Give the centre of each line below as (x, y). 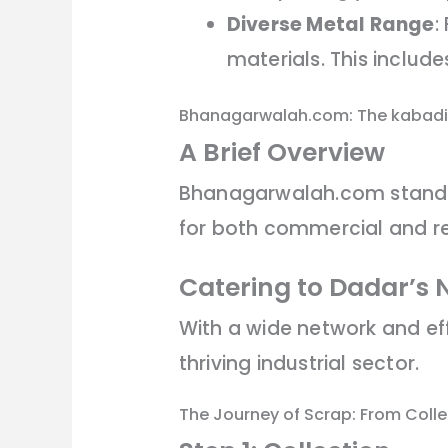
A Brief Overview (281, 153)
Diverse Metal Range (330, 25)
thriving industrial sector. (299, 364)
